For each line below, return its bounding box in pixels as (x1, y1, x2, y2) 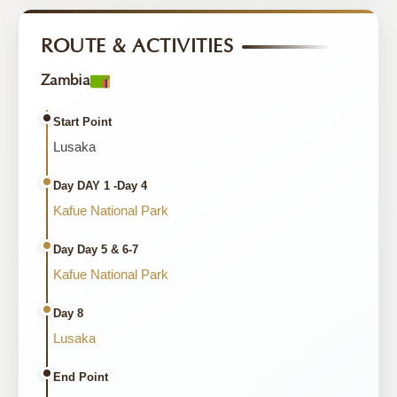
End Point (53, 370, 108, 384)
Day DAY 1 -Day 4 (53, 179, 147, 192)
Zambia (41, 73, 90, 89)
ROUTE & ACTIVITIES (41, 35, 233, 58)
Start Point (53, 115, 112, 128)
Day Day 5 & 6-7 (53, 243, 138, 256)
